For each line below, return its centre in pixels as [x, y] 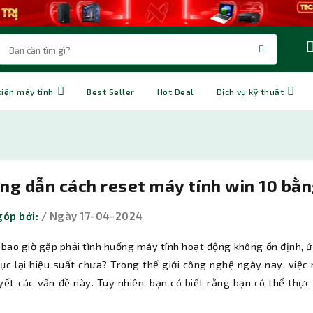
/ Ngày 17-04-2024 [92, 216]
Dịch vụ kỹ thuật [250, 91]
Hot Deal [175, 91]
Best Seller [111, 91]
